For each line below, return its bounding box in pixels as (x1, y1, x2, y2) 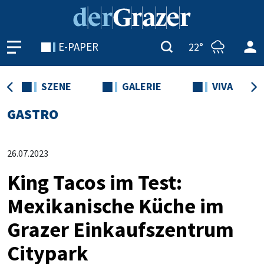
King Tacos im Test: (7, 169, 182, 196)
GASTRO (7, 105, 58, 123)
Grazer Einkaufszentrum (7, 216, 234, 243)
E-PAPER (58, 39, 98, 54)
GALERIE (122, 80, 161, 93)
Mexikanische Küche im (7, 193, 224, 219)
